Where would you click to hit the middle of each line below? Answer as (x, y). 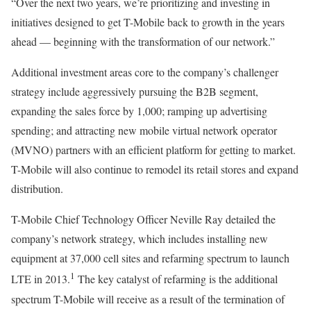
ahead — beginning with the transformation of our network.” (143, 42)
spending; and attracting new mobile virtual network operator (144, 131)
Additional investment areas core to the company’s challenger (145, 72)
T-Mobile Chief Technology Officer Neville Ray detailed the (143, 219)
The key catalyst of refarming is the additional (176, 279)
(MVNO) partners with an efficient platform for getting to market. (153, 150)
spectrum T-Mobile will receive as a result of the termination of (148, 299)
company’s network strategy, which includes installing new (140, 239)
